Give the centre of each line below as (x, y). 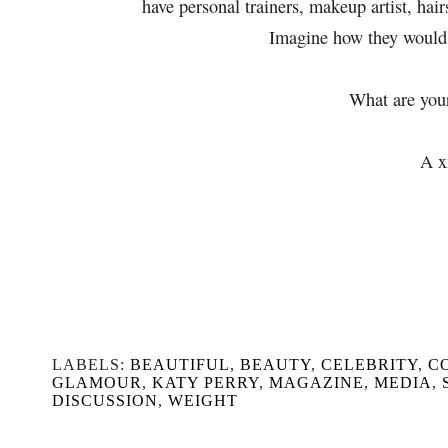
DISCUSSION (105, 400)
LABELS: (91, 364)
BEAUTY (275, 364)
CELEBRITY (369, 364)
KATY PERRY (205, 382)
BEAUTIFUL (180, 364)
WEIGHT (203, 400)
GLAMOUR (97, 382)
